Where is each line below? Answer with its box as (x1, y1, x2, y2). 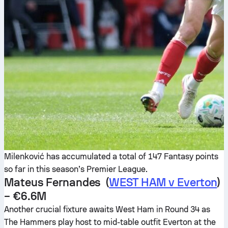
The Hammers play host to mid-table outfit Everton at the (4, 217, 216, 227)
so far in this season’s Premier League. (4, 164, 148, 174)
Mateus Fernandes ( (4, 176, 109, 189)
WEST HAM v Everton (109, 176, 217, 189)
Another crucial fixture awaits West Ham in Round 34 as (4, 205, 210, 214)
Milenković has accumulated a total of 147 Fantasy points (4, 152, 218, 161)
